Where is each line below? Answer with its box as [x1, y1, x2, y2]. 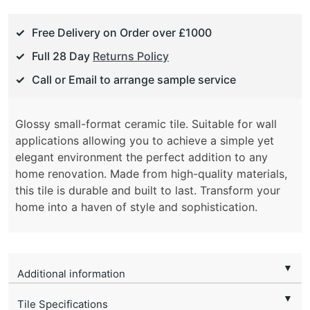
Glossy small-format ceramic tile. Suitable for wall [15, 117, 277, 131]
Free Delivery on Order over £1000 [32, 26, 212, 40]
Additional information [17, 267, 125, 281]
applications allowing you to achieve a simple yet [15, 134, 274, 148]
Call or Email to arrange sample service [32, 73, 236, 87]
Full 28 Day [32, 49, 93, 64]
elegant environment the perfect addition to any [15, 150, 268, 165]
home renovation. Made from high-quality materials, [15, 167, 287, 181]
